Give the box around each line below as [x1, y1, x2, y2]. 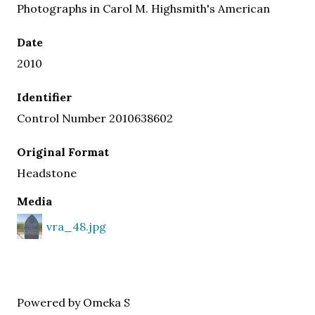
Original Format [17, 144, 109, 159]
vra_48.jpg [46, 219, 106, 233]
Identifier [17, 89, 72, 104]
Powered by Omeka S [17, 295, 130, 309]
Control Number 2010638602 [17, 110, 173, 125]
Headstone [17, 165, 77, 180]
